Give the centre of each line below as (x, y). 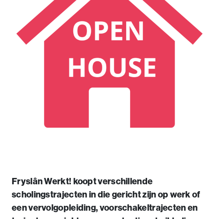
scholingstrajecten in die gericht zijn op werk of (106, 195)
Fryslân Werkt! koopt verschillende (82, 181)
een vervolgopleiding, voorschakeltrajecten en (105, 208)
